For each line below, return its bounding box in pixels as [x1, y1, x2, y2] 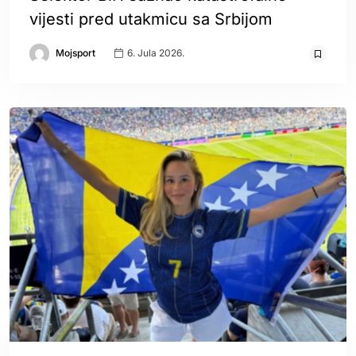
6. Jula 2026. [125, 47, 184, 60]
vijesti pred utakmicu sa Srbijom [29, 10, 273, 29]
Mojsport [56, 47, 95, 59]
